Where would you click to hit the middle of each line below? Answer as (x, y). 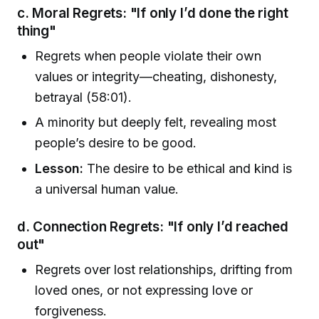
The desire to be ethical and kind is (188, 168)
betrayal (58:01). (84, 97)
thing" (37, 31)
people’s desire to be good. (116, 143)
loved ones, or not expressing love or (144, 290)
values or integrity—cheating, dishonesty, (156, 76)
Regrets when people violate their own (148, 56)
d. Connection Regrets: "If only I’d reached (153, 226)
